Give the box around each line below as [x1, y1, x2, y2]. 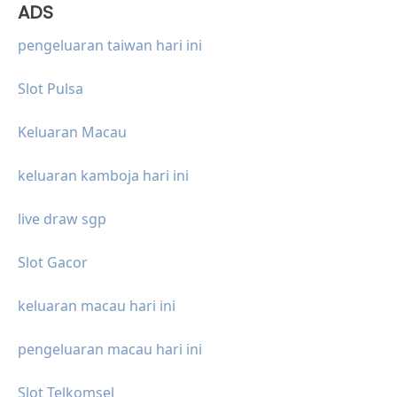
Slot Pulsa [18, 78, 83, 98]
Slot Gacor [18, 252, 88, 272]
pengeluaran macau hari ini [18, 339, 202, 359]
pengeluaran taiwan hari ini [18, 35, 202, 55]
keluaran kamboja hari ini [18, 165, 189, 185]
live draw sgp [18, 208, 106, 229]
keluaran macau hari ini [18, 295, 175, 315]
